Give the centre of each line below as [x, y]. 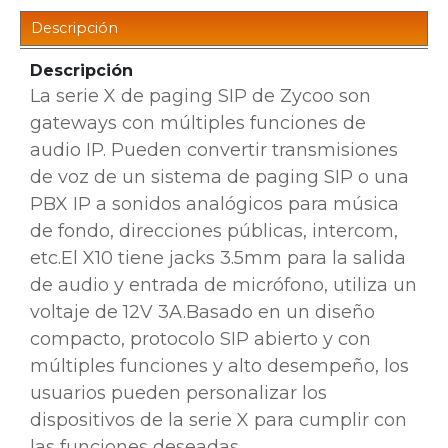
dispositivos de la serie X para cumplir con [218, 420]
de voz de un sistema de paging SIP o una [219, 177]
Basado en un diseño [280, 312]
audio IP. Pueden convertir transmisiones [214, 150]
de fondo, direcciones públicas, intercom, [214, 231]
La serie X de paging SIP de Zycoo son [200, 96]
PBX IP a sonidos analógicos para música [214, 204]
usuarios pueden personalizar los [178, 393]
